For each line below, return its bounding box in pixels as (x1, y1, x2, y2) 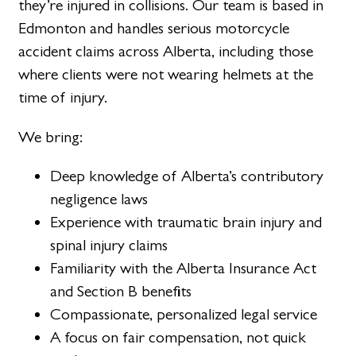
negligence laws (50, 189, 149, 208)
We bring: (18, 127, 83, 146)
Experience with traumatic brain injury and (50, 212, 323, 231)
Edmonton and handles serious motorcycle (18, 19, 290, 38)
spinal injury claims (50, 235, 168, 254)
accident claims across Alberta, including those (18, 42, 314, 61)
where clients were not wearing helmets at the (18, 65, 314, 84)
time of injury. (18, 88, 108, 107)
